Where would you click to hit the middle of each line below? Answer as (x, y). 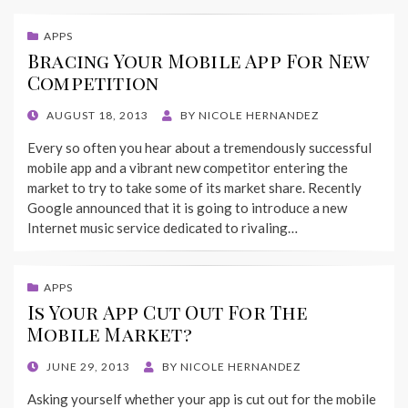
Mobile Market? (110, 334)
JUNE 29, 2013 (88, 367)
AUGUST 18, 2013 (97, 116)
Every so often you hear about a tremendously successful (199, 148)
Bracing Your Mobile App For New (199, 61)
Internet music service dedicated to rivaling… (163, 228)
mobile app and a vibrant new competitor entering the (188, 168)
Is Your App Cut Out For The (168, 312)
